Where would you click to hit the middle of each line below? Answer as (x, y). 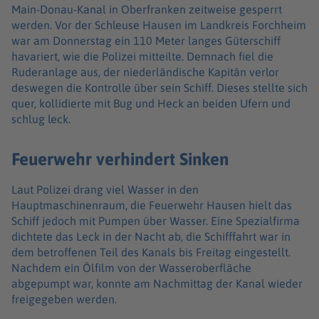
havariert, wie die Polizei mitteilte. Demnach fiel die (142, 56)
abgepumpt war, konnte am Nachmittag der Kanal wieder (157, 284)
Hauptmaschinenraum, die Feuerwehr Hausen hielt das (152, 205)
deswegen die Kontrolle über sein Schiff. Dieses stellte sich (159, 87)
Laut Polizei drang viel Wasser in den (105, 190)
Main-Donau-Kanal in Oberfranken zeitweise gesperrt (147, 9)
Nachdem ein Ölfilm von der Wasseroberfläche (131, 268)
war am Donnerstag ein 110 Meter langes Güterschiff (146, 40)
